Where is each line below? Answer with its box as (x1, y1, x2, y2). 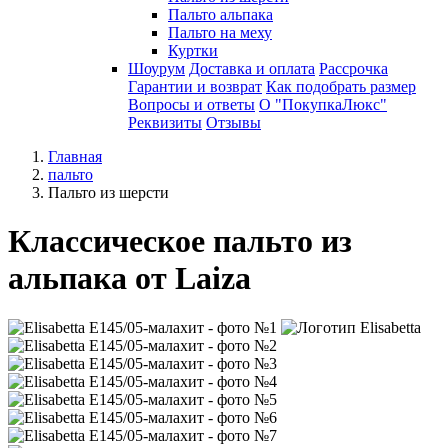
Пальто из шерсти (48, 184, 169, 201)
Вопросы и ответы (128, 96, 255, 113)
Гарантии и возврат (128, 78, 262, 95)
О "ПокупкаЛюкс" (259, 96, 387, 113)
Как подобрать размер (266, 78, 416, 95)
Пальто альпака (168, 6, 273, 23)
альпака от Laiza (8, 260, 251, 297)
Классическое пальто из (8, 223, 352, 260)
